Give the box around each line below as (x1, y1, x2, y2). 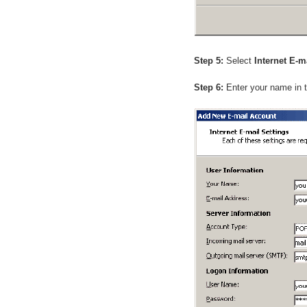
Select (223, 55, 254, 66)
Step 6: (194, 82, 223, 93)
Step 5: (194, 55, 223, 66)
